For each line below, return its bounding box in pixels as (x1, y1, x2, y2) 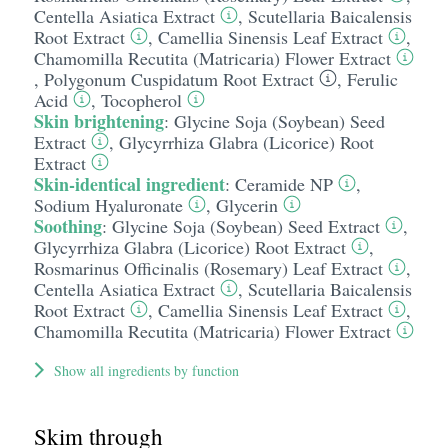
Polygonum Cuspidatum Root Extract (43, 67, 314, 91)
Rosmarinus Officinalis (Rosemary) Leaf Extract (33, 256, 383, 280)
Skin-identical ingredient (33, 171, 225, 197)
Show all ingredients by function (53, 361, 239, 380)
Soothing (33, 213, 102, 239)
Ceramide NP (234, 172, 333, 196)
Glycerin (215, 193, 278, 217)
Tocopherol (100, 88, 182, 112)
